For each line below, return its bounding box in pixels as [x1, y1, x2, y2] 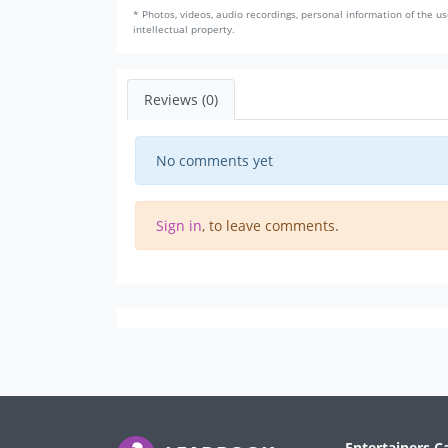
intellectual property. [133, 23, 235, 37]
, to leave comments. [202, 216, 339, 236]
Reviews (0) [144, 90, 218, 110]
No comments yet [156, 151, 273, 171]
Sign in [156, 216, 202, 236]
